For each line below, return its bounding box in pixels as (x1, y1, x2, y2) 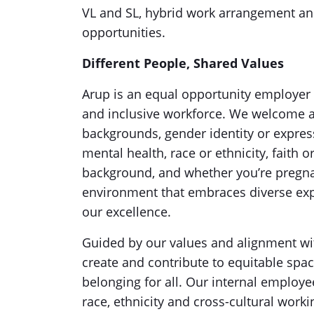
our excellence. (82, 203, 178, 220)
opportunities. (82, 24, 169, 41)
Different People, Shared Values (82, 55, 284, 71)
